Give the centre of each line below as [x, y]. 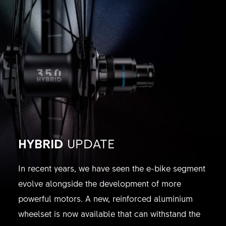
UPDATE [91, 143]
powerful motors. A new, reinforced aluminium [105, 198]
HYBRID [42, 143]
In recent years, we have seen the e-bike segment [111, 168]
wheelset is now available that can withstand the [109, 213]
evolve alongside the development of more [99, 183]
